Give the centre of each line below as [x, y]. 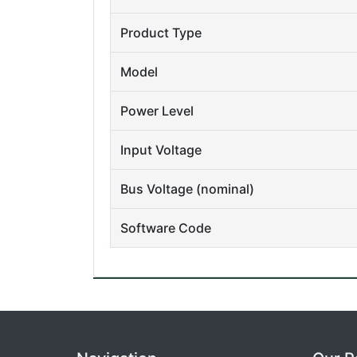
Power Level [157, 111]
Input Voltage [161, 150]
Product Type [161, 33]
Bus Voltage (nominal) [187, 189]
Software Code [166, 228]
